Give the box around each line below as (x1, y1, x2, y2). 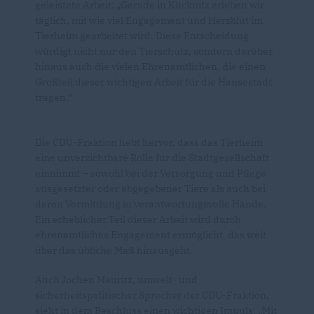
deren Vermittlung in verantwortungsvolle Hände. (35, 198, 266, 210)
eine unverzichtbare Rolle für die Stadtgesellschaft (35, 151, 269, 164)
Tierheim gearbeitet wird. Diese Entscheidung (35, 29, 249, 42)
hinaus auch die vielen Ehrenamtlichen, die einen (35, 60, 266, 73)
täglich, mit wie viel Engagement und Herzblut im (35, 14, 263, 27)
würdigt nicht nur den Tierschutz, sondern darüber (35, 45, 273, 57)
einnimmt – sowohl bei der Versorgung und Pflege (35, 167, 266, 179)
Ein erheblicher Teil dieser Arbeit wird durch (35, 213, 241, 226)
